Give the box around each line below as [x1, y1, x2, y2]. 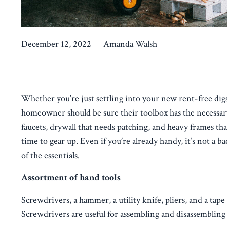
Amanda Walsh [103, 37, 157, 50]
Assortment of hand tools [21, 171, 121, 183]
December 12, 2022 [21, 37, 91, 50]
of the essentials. [21, 149, 80, 161]
